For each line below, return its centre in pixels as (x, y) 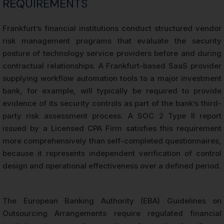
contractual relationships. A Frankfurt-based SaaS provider (112, 66)
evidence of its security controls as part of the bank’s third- (112, 103)
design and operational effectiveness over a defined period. (112, 166)
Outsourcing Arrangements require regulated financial (112, 213)
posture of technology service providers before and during (112, 53)
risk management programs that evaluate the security (112, 41)
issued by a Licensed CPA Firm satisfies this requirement (112, 128)
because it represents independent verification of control (112, 153)
